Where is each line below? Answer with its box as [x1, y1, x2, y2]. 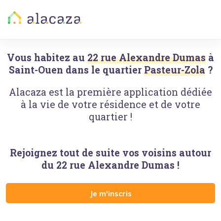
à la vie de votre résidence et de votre [21, 98, 200, 110]
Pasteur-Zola [144, 64, 205, 76]
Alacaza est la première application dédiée [9, 86, 212, 98]
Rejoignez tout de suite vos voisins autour [10, 147, 211, 159]
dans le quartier [63, 64, 142, 76]
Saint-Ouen [8, 64, 63, 76]
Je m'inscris [89, 188, 132, 198]
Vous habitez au [7, 51, 85, 64]
